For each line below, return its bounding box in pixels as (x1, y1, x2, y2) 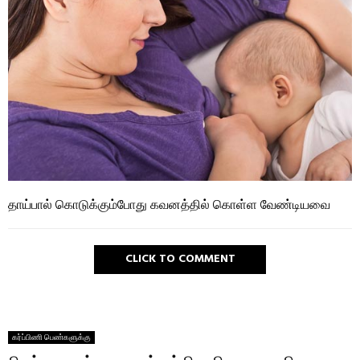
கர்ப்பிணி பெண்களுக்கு (12, 330, 91, 344)
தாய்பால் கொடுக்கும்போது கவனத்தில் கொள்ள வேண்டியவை (8, 193, 330, 213)
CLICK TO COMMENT (125, 249, 235, 268)
